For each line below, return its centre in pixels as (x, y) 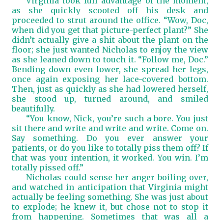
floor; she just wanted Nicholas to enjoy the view (110, 50)
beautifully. (33, 109)
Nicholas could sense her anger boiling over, (117, 177)
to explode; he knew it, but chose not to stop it (110, 207)
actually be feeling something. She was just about (110, 197)
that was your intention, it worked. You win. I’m (110, 158)
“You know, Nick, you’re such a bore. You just (117, 118)
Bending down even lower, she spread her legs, (110, 69)
